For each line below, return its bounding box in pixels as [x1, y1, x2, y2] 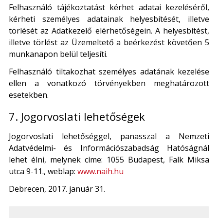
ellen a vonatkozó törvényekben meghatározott [9, 77, 209, 89]
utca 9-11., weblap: [9, 166, 77, 177]
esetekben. [9, 89, 49, 100]
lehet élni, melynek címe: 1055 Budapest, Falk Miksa [9, 154, 209, 165]
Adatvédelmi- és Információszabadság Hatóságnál [9, 143, 209, 154]
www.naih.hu [77, 166, 124, 177]
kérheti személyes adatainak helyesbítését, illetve [9, 13, 209, 24]
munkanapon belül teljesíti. [9, 48, 108, 59]
